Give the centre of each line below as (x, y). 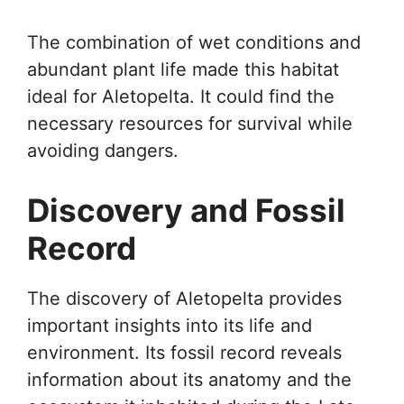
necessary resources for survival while (190, 123)
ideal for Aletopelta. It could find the (181, 96)
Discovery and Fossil (186, 210)
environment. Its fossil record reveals (184, 352)
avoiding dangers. (103, 150)
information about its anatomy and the (189, 379)
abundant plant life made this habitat (183, 69)
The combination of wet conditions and (194, 42)
